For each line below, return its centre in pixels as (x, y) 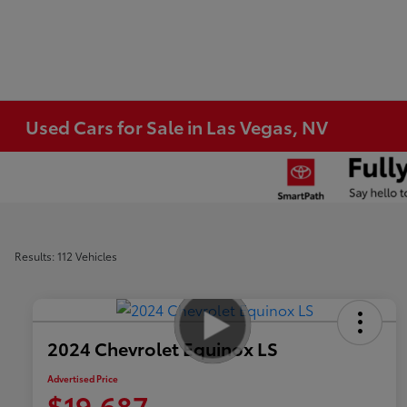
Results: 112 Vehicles (66, 256)
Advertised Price (83, 379)
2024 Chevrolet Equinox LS (163, 348)
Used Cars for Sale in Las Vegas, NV (177, 126)
